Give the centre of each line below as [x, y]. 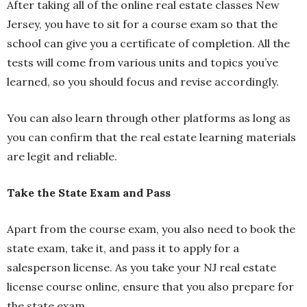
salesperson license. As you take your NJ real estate [142, 268]
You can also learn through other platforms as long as [149, 118]
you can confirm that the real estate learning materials [151, 137]
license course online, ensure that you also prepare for [150, 287]
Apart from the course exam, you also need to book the [151, 229]
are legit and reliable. [63, 157]
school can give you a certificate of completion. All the [148, 44]
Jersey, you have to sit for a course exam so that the [142, 24]
